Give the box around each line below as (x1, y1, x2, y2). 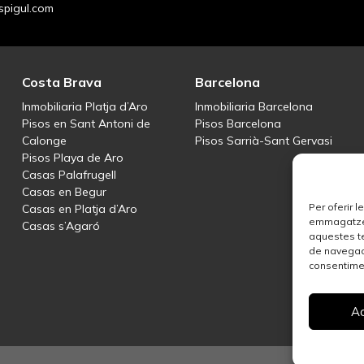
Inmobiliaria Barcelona (194, 99, 313, 115)
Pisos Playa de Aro (21, 150, 123, 166)
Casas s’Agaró (21, 219, 100, 234)
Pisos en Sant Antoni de (21, 116, 150, 132)
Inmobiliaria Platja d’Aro (21, 99, 148, 115)
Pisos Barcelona (194, 116, 281, 132)
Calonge (21, 133, 67, 149)
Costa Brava (21, 74, 102, 91)
